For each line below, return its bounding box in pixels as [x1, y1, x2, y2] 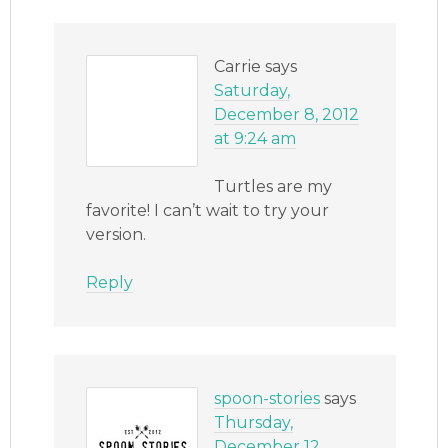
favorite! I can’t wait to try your [86, 201, 330, 221]
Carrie [214, 57, 262, 77]
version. [86, 225, 147, 245]
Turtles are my [214, 177, 333, 197]
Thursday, [214, 413, 294, 433]
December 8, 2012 [214, 105, 360, 125]
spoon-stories [214, 389, 321, 409]
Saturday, [214, 81, 291, 101]
